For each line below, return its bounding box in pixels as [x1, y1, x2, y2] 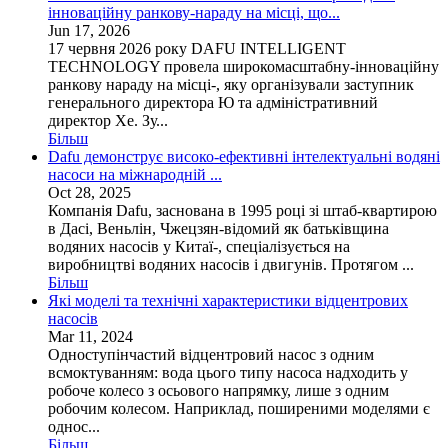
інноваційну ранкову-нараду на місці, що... [48, 4, 340, 21]
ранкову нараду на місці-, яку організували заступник [48, 76, 414, 93]
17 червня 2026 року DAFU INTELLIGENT [48, 40, 346, 57]
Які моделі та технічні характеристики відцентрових [48, 292, 408, 309]
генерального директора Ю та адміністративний [48, 94, 378, 111]
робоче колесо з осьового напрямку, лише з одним [48, 382, 389, 399]
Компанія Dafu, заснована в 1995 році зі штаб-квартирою [48, 202, 437, 219]
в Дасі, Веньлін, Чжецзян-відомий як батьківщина [48, 220, 389, 237]
